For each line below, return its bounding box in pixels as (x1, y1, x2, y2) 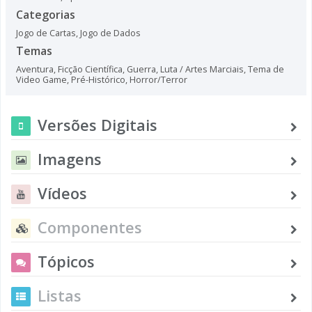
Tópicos (38, 250, 95, 272)
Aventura (16, 63, 54, 75)
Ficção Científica (58, 63, 123, 75)
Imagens (38, 148, 102, 169)
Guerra (127, 63, 156, 75)
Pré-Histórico (71, 73, 125, 86)
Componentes (38, 216, 142, 237)
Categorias (16, 6, 75, 22)
